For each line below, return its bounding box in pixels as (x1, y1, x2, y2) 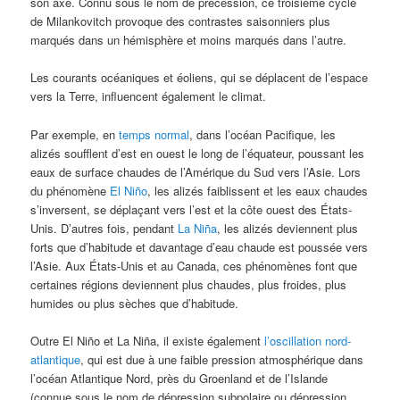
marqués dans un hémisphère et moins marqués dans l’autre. (30, 31, 347, 49)
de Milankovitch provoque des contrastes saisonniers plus (30, 12, 331, 30)
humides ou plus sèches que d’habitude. (30, 294, 239, 312)
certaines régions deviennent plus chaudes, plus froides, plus (30, 275, 347, 293)
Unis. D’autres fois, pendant (30, 219, 179, 237)
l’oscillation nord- (264, 331, 352, 349)
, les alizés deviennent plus (217, 219, 359, 237)
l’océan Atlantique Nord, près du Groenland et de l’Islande (30, 369, 329, 387)
